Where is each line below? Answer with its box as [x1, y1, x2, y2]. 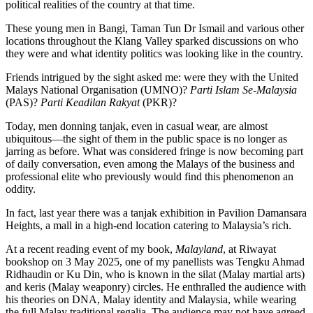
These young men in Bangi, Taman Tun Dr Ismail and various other [6, 22, 304, 35]
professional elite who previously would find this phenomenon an [6, 170, 293, 183]
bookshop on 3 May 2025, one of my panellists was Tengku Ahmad [6, 256, 305, 268]
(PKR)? [140, 96, 177, 109]
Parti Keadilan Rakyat [41, 96, 140, 109]
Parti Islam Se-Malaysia [190, 84, 297, 96]
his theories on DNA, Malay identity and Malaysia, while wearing [6, 293, 296, 306]
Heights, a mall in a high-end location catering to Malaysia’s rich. [6, 219, 291, 232]
